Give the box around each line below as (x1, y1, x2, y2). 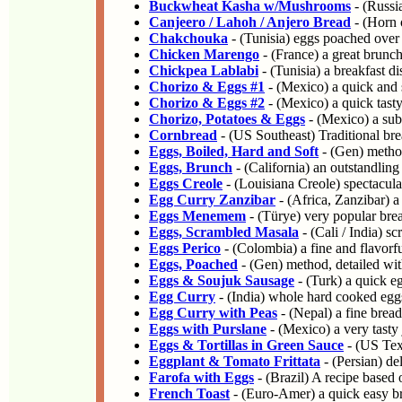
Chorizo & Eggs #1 (149, 79, 265, 94)
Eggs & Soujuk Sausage (149, 273, 294, 288)
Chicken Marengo (149, 47, 259, 62)
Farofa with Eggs (149, 370, 254, 385)
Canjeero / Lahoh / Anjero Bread (149, 14, 351, 30)
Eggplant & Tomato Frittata (149, 354, 320, 369)
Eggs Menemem (149, 208, 246, 223)
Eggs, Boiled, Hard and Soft (149, 144, 319, 159)
